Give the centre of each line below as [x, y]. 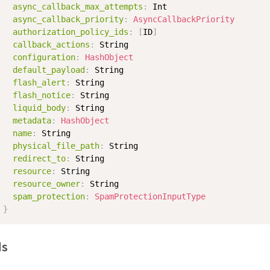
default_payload [49, 70]
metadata [32, 121]
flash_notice [42, 95]
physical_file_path [56, 146]
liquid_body [39, 108]
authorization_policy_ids [71, 32]
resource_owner [47, 184]
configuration [44, 57]
